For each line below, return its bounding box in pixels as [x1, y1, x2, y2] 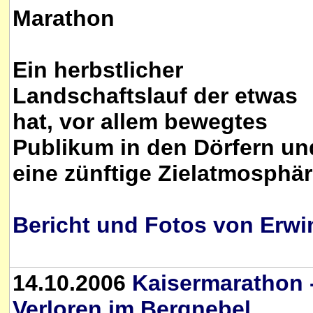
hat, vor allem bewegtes [13, 109, 268, 134]
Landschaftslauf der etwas [13, 83, 298, 108]
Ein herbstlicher [13, 57, 183, 82]
